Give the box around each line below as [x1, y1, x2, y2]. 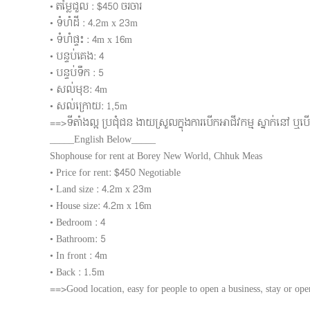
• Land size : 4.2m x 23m [50, 181, 152, 198]
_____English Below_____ [50, 131, 156, 148]
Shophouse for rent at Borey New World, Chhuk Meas [50, 147, 262, 165]
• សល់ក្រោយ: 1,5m [50, 98, 127, 115]
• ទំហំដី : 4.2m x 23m [50, 15, 138, 32]
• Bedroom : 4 [50, 214, 105, 231]
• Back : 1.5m [50, 264, 104, 281]
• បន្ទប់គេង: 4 [50, 48, 104, 65]
